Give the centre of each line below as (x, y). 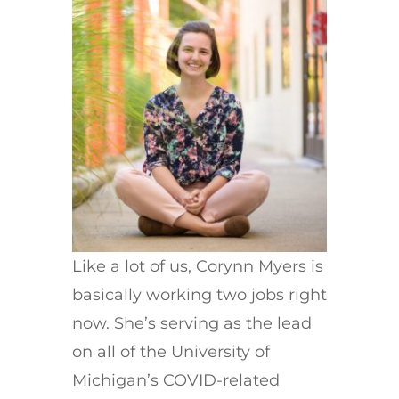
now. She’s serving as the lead (191, 324)
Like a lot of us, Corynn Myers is (197, 267)
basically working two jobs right (199, 295)
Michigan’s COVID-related (175, 381)
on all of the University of (171, 352)
